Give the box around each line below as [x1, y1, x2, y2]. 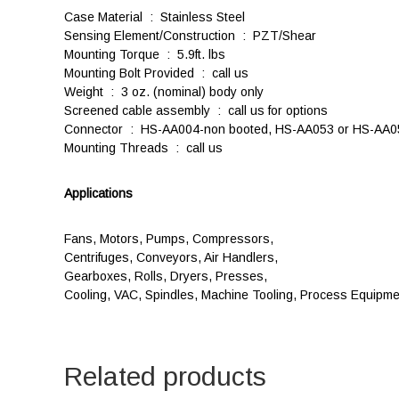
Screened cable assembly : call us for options [64, 102, 328, 118]
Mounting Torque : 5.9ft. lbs [64, 46, 225, 61]
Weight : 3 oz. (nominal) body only [64, 84, 264, 99]
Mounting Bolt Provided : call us [64, 65, 248, 80]
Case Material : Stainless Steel [64, 9, 245, 24]
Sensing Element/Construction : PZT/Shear [64, 28, 316, 43]
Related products [64, 361, 266, 391]
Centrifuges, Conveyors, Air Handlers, [64, 249, 278, 265]
